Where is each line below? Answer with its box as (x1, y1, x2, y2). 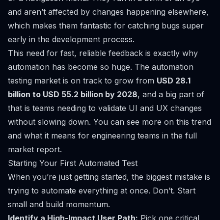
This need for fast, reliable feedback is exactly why (8, 48, 198, 58)
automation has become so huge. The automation (8, 62, 193, 72)
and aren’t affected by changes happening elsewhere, (8, 7, 209, 17)
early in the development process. (8, 34, 135, 44)
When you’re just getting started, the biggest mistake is (8, 172, 210, 182)
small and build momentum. (8, 199, 110, 209)
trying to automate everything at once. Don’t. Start (8, 186, 195, 195)
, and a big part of (137, 89, 204, 99)
